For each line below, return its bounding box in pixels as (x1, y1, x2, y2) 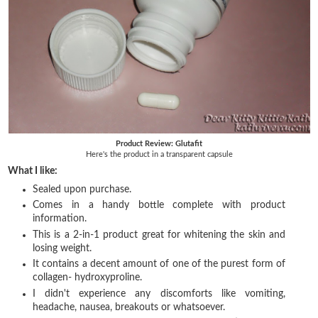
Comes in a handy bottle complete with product (33, 200, 285, 211)
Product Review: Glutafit (116, 139, 202, 148)
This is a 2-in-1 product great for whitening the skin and (33, 229, 285, 240)
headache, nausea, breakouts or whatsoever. (33, 302, 226, 312)
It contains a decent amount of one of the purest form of (33, 259, 285, 270)
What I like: (8, 165, 58, 176)
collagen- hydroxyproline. (33, 273, 143, 283)
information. (33, 214, 87, 224)
